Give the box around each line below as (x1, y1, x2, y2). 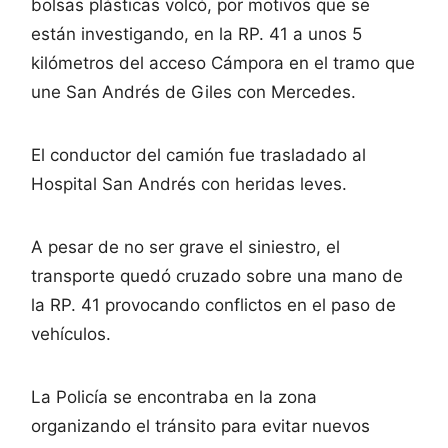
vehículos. (31, 323, 111, 344)
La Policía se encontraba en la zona (31, 386, 317, 407)
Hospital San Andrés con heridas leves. (31, 173, 347, 194)
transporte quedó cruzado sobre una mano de (31, 265, 403, 286)
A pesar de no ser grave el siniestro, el (31, 236, 340, 257)
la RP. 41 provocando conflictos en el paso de (31, 294, 396, 315)
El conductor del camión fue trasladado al (31, 144, 366, 165)
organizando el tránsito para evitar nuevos (31, 415, 370, 436)
